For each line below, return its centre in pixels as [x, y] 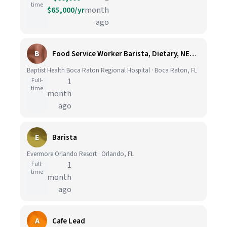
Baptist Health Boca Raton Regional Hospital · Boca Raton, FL [112, 70]
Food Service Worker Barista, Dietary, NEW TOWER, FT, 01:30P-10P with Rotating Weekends [193, 54]
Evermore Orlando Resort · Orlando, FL [80, 154]
